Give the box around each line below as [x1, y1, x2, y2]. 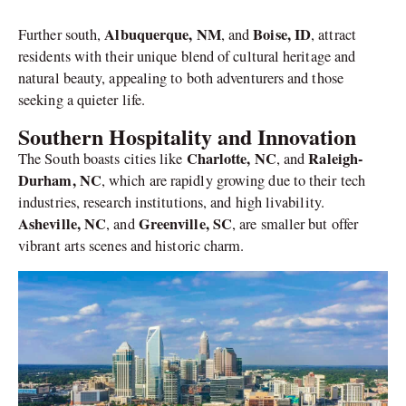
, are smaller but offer [231, 213, 359, 234]
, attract [311, 24, 356, 45]
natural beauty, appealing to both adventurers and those [18, 68, 343, 89]
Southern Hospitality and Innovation [18, 120, 356, 152]
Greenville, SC [138, 212, 232, 235]
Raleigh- [308, 147, 363, 169]
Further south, [18, 24, 105, 45]
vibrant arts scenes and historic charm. [18, 235, 245, 256]
